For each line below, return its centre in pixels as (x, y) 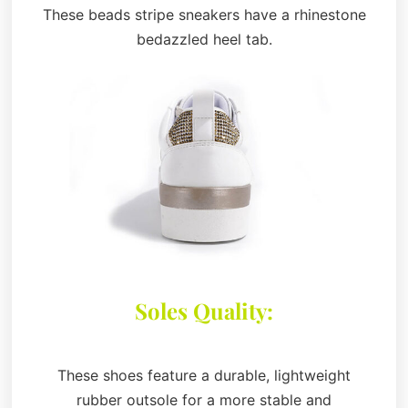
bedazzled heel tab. (204, 39)
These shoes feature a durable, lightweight (204, 376)
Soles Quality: (204, 311)
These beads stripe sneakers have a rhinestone (204, 14)
